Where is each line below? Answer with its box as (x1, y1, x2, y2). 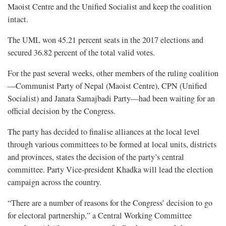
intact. (8, 13, 28, 25)
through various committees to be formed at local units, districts (8, 138, 216, 150)
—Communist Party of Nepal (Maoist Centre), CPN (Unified (8, 80, 207, 91)
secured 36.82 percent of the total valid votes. (8, 46, 155, 58)
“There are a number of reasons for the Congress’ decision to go (8, 197, 212, 208)
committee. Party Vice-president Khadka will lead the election (8, 163, 213, 175)
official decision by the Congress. (8, 105, 116, 117)
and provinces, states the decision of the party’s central (8, 151, 184, 162)
